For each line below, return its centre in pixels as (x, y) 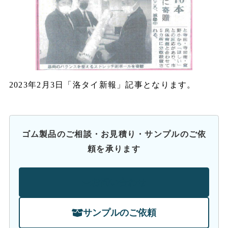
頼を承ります (114, 149)
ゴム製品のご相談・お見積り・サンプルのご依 (114, 134)
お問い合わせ (119, 182)
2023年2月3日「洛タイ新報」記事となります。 (102, 84)
